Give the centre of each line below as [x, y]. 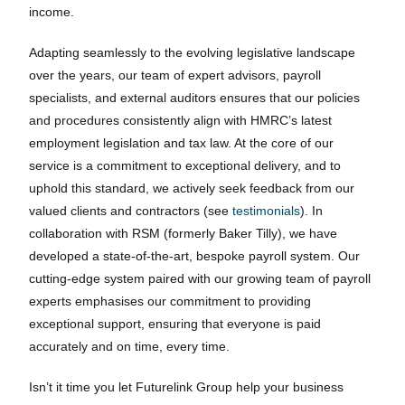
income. [52, 12]
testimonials [267, 211]
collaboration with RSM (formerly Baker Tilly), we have [184, 233]
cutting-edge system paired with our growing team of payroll [200, 278]
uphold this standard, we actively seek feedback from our [192, 188]
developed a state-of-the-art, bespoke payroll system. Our [195, 256]
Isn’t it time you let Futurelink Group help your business [187, 387]
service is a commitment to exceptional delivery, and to [185, 165]
